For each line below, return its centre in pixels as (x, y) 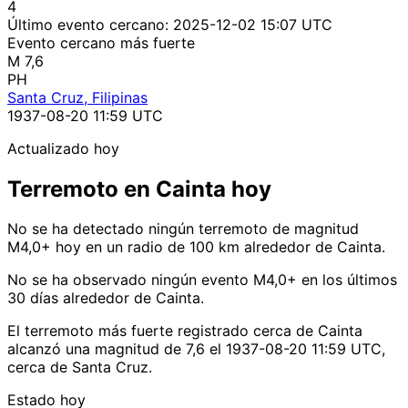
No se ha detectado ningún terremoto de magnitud (183, 229)
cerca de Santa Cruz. (80, 367)
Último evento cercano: (90, 24)
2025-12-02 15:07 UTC (253, 24)
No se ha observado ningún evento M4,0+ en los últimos (202, 280)
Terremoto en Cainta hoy (139, 189)
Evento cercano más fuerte (101, 42)
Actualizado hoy (63, 148)
